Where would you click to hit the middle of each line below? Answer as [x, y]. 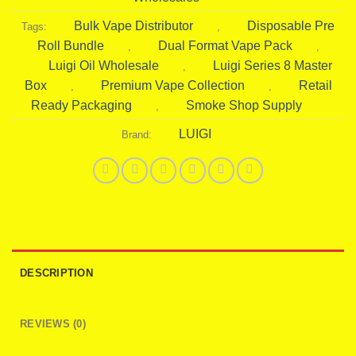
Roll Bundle [70, 45]
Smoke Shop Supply [244, 105]
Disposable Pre [291, 25]
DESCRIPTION [56, 273]
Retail [315, 85]
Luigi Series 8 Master [272, 65]
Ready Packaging [81, 105]
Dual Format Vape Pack [225, 45]
